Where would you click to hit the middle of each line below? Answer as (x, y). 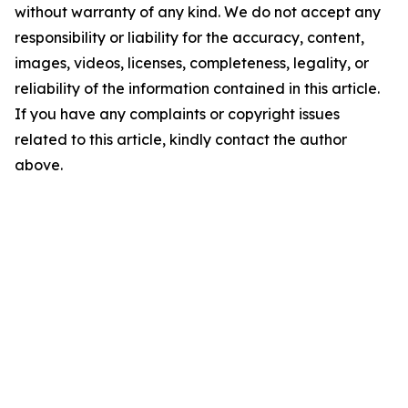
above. (39, 165)
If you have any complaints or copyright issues (177, 114)
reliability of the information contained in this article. (197, 88)
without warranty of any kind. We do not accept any (198, 12)
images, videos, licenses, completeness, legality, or (192, 63)
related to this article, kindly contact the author (181, 139)
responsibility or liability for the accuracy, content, (189, 37)
